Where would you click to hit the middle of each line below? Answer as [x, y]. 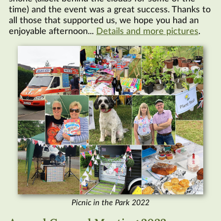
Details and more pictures [147, 32]
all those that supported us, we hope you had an [104, 21]
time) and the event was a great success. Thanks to [110, 10]
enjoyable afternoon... [53, 32]
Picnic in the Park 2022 [110, 203]
